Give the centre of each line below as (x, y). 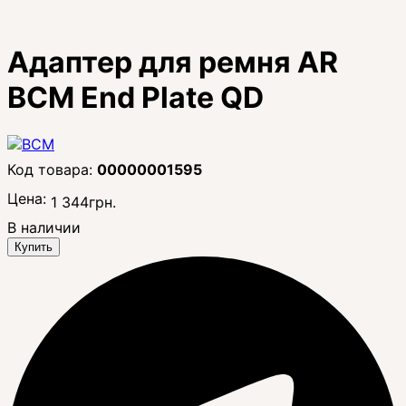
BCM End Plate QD (135, 98)
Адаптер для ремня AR (173, 63)
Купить (34, 246)
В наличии (44, 227)
